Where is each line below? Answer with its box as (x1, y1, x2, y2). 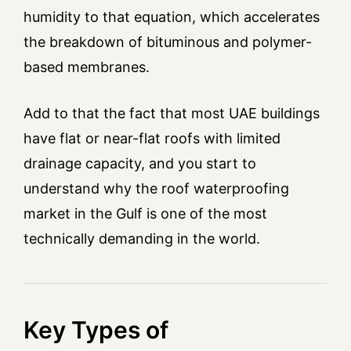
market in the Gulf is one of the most (24, 205, 267, 223)
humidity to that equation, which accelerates (24, 9, 320, 26)
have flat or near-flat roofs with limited (24, 130, 280, 147)
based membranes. (24, 59, 150, 76)
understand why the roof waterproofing (24, 180, 289, 197)
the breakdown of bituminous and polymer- (24, 34, 312, 51)
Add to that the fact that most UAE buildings (24, 105, 320, 122)
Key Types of (24, 316, 168, 345)
